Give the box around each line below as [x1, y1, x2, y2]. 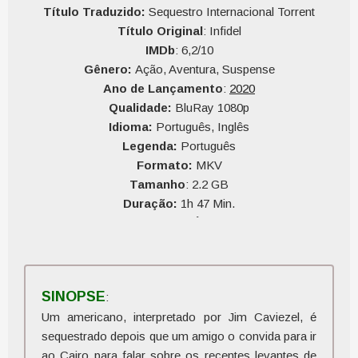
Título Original [117, 24, 203, 38]
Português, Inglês [153, 120, 249, 133]
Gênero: [83, 62, 132, 76]
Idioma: [109, 120, 153, 133]
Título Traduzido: [43, 5, 145, 18]
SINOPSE [42, 288, 105, 304]
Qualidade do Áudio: [112, 216, 230, 229]
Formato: [136, 158, 193, 172]
